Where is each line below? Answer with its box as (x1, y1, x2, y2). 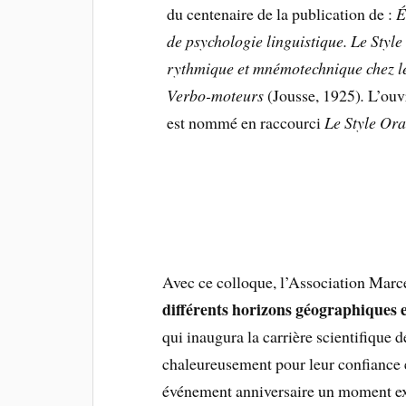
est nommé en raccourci (167, 111, 325, 134)
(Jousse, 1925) (264, 84, 362, 107)
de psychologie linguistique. (167, 30, 348, 53)
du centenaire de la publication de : (167, 3, 397, 25)
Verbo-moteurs (167, 84, 265, 107)
